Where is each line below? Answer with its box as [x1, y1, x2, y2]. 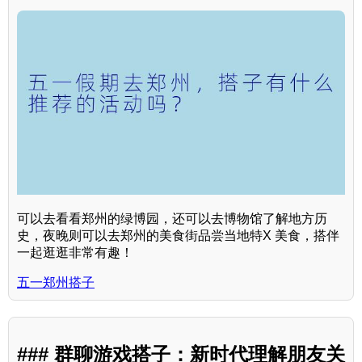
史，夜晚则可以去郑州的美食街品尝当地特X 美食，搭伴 [17, 228, 339, 242]
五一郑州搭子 [17, 275, 95, 289]
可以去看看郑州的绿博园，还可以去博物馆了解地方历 [17, 211, 327, 225]
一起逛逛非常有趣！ [17, 245, 133, 259]
